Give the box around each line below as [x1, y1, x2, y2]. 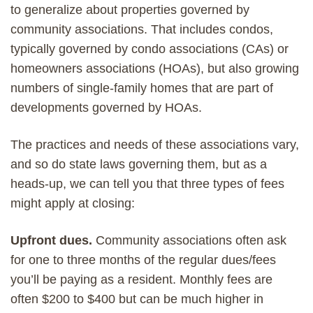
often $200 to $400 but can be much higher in [10, 291, 263, 306]
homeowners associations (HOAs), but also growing [10, 61, 299, 75]
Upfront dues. [10, 233, 96, 247]
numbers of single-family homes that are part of [10, 80, 273, 95]
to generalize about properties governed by [10, 2, 249, 17]
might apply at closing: [10, 196, 135, 210]
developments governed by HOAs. [10, 100, 202, 115]
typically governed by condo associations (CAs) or [10, 41, 289, 56]
